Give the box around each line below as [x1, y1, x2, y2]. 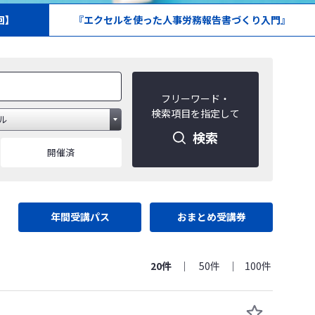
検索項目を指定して [151, 106, 240, 121]
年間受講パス [50, 210, 110, 224]
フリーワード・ [161, 91, 230, 106]
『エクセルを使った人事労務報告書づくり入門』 [74, 12, 291, 27]
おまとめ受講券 [176, 210, 246, 224]
